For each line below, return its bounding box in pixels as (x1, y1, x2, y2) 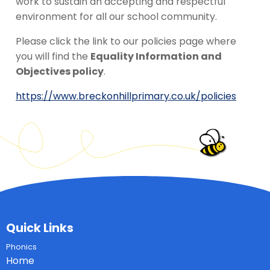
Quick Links (6, 220, 74, 237)
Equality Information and (90, 49, 222, 64)
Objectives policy (16, 64, 104, 79)
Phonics (6, 242, 37, 253)
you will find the (16, 49, 90, 64)
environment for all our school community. (16, 10, 217, 24)
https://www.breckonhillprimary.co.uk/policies (16, 89, 236, 104)
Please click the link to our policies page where (16, 34, 236, 49)
